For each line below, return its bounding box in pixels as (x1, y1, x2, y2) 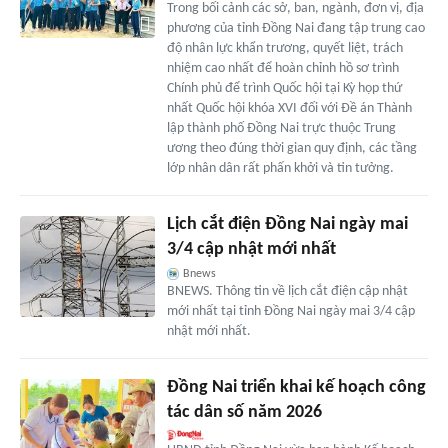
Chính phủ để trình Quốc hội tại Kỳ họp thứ (166, 81, 402, 97)
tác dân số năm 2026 (166, 403, 322, 423)
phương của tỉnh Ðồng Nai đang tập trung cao (166, 21, 425, 37)
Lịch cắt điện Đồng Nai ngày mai (166, 215, 408, 235)
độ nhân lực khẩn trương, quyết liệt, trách (166, 41, 403, 57)
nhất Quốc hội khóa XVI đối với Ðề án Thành (166, 101, 412, 117)
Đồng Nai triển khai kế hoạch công (166, 378, 426, 398)
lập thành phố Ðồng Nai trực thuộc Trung (166, 121, 396, 137)
